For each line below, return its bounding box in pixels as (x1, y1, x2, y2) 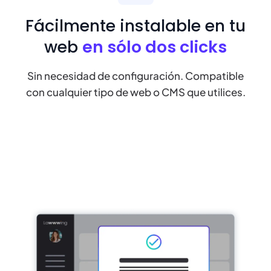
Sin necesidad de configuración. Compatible (27, 68, 244, 82)
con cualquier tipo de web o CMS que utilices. (25, 85, 246, 99)
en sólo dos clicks (82, 35, 227, 58)
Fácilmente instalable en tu (25, 14, 246, 37)
